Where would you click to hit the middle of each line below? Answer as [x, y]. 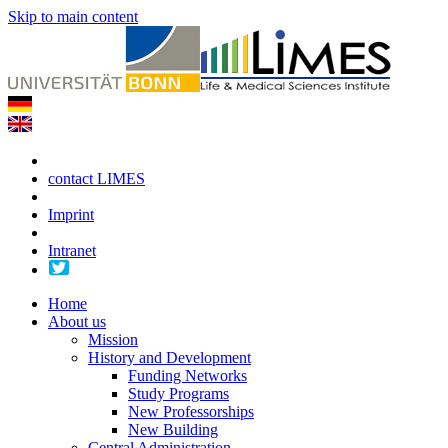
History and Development [169, 357]
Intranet [72, 250]
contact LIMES [96, 178]
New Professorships [191, 411]
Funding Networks [187, 375]
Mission [113, 339]
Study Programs [178, 393]
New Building [173, 429]
